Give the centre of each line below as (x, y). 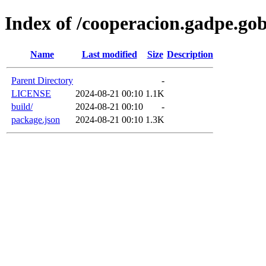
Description (190, 54)
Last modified (109, 54)
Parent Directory (42, 80)
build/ (22, 106)
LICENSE (31, 93)
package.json (36, 119)
